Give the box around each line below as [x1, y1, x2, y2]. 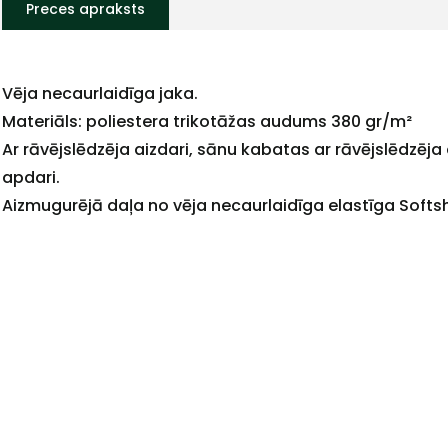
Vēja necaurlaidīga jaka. [2, 82, 202, 106]
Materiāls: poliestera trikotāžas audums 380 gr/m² [2, 110, 412, 134]
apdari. [2, 166, 64, 190]
